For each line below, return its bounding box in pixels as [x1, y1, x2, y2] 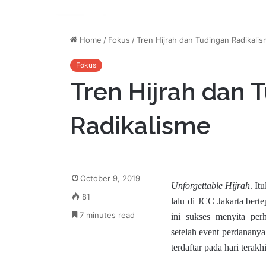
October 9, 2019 [80, 173, 140, 183]
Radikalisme [70, 111, 211, 141]
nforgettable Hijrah [178, 180, 251, 191]
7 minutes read [77, 210, 135, 220]
